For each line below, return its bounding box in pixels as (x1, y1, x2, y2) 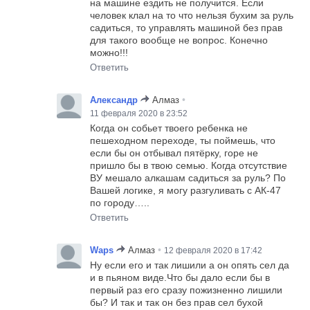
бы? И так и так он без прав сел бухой (90, 297, 264, 309)
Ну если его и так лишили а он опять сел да (90, 259, 290, 271)
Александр (90, 95, 138, 106)
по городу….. (90, 197, 150, 209)
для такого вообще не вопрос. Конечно (90, 35, 268, 46)
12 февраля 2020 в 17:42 (164, 246, 263, 256)
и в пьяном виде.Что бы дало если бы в (90, 272, 271, 284)
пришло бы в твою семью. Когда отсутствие (90, 160, 288, 172)
